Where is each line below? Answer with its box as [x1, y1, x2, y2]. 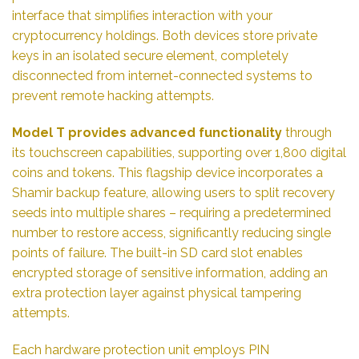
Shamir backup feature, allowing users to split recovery [12, 185, 335, 201]
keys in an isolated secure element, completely [12, 48, 288, 64]
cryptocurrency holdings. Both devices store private [12, 28, 317, 44]
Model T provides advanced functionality [12, 125, 282, 141]
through [282, 125, 332, 141]
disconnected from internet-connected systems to [12, 68, 313, 84]
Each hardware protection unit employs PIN [12, 341, 269, 357]
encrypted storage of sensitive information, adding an [12, 265, 328, 281]
